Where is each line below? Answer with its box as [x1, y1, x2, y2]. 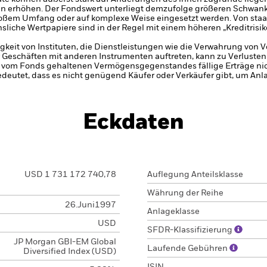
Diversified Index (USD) [23, 247, 116, 256]
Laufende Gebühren [147, 244, 229, 253]
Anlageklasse [147, 207, 200, 216]
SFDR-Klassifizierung [147, 226, 234, 234]
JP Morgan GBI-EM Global [13, 238, 116, 246]
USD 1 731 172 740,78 [24, 170, 116, 179]
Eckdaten [83, 112, 184, 133]
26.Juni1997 [64, 201, 116, 209]
